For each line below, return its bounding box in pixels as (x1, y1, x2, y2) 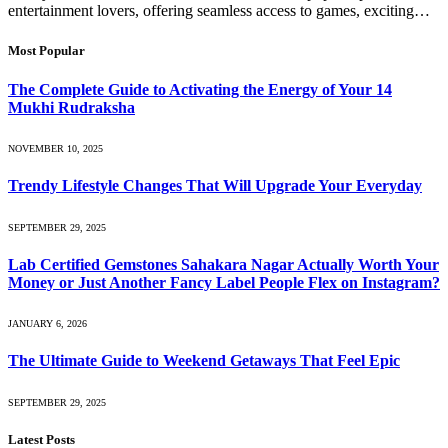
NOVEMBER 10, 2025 (8, 143, 103, 155)
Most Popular (8, 42, 85, 58)
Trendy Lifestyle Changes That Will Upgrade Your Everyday (8, 177, 422, 195)
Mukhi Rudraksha (8, 98, 135, 116)
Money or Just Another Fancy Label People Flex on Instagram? (8, 273, 440, 291)
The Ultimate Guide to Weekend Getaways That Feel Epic (8, 352, 400, 370)
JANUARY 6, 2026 (8, 318, 87, 330)
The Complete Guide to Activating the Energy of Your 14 (8, 80, 392, 98)
